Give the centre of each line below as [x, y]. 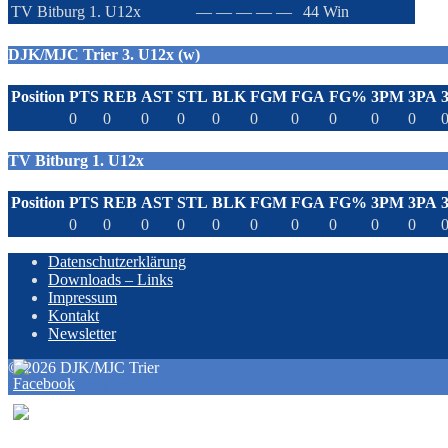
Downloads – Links [110, 280]
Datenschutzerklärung [117, 262]
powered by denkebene [81, 386]
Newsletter [82, 334]
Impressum [82, 298]
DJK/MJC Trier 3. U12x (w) [104, 54]
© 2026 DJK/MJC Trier [83, 368]
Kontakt [73, 316]
